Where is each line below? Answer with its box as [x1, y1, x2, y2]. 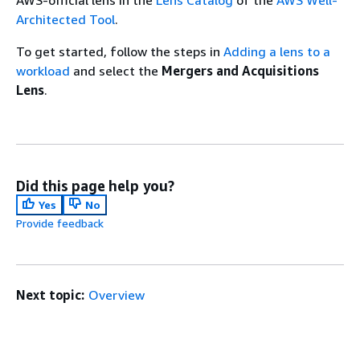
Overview [88, 286, 145, 303]
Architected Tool [16, 10, 115, 27]
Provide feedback [16, 215, 104, 230]
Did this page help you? [16, 176, 174, 194]
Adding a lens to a [223, 43, 330, 59]
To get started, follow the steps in [16, 43, 223, 59]
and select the [70, 62, 162, 79]
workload [16, 62, 70, 79]
